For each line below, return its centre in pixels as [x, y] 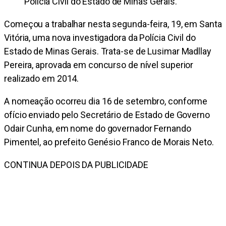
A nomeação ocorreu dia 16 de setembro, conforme [106, 101]
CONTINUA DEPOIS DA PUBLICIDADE [76, 165]
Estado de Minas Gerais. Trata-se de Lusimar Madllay [108, 51]
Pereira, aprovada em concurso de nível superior [99, 65]
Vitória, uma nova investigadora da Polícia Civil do [100, 38]
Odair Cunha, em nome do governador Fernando [98, 129]
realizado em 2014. [42, 79]
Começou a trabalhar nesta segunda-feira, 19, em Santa [113, 24]
